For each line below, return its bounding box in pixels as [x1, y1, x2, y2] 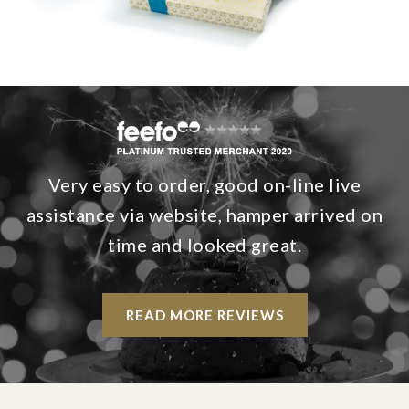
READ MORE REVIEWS [125, 307, 284, 324]
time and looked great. [108, 234, 301, 257]
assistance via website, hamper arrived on [26, 204, 383, 226]
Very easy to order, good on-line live [47, 173, 362, 196]
